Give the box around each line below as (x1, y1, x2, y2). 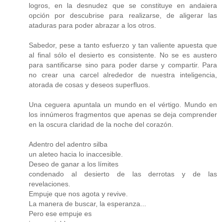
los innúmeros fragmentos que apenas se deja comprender (29, 111, 217, 119)
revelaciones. (29, 180, 70, 188)
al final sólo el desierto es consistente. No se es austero (29, 51, 217, 59)
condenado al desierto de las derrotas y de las (29, 170, 217, 178)
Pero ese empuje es (29, 210, 92, 218)
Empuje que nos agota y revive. (29, 190, 128, 198)
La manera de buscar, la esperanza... (29, 200, 146, 208)
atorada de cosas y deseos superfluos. (29, 81, 150, 89)
